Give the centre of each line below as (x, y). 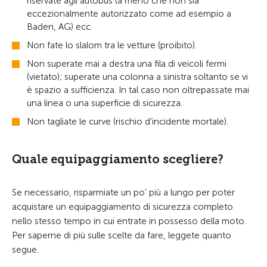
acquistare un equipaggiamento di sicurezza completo (122, 207)
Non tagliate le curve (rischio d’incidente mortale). (128, 122)
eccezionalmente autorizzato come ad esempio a (129, 14)
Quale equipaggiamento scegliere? (118, 159)
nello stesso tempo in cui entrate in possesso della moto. (129, 221)
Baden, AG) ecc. (60, 27)
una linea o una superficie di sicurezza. (105, 103)
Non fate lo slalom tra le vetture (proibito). (112, 45)
